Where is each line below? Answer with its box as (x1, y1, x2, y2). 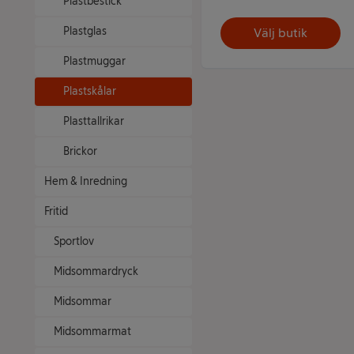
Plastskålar (63, 85, 116, 98)
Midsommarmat (54, 325, 131, 338)
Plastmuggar (63, 55, 126, 68)
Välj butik (253, 24, 307, 40)
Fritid (44, 205, 68, 218)
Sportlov (54, 235, 94, 248)
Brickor (63, 145, 97, 158)
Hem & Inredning (44, 175, 127, 188)
